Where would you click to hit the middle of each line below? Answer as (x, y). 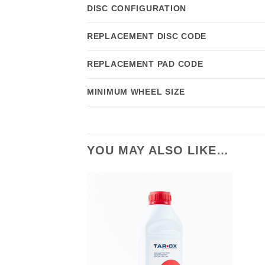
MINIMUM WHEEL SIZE (136, 92)
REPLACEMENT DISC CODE (147, 36)
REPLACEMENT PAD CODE (145, 64)
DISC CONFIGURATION (137, 9)
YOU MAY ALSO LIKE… (158, 151)
